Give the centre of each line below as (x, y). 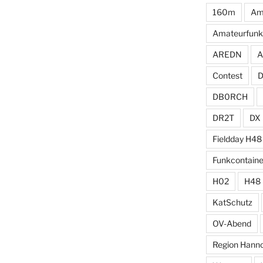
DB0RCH (230, 96)
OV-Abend (232, 223)
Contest (227, 75)
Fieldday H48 (237, 139)
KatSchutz (232, 202)
